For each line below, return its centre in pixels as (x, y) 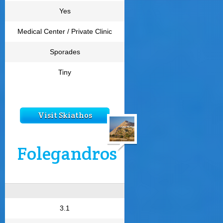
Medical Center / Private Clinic (65, 31)
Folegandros (67, 153)
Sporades (65, 52)
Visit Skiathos (65, 115)
